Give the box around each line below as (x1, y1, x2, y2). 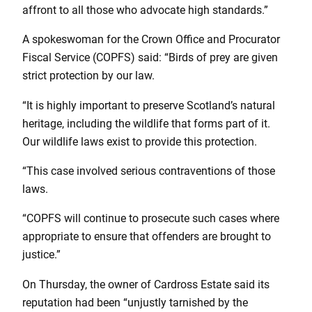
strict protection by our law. (22, 69, 155, 83)
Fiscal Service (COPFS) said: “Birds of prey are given (22, 51, 278, 65)
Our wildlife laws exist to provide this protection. (22, 134, 257, 148)
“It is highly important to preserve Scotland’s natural (22, 98, 275, 112)
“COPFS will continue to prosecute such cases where (22, 212, 279, 226)
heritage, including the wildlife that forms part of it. (22, 116, 270, 130)
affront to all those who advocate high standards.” (22, 3, 268, 17)
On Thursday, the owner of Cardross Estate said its (22, 277, 270, 291)
